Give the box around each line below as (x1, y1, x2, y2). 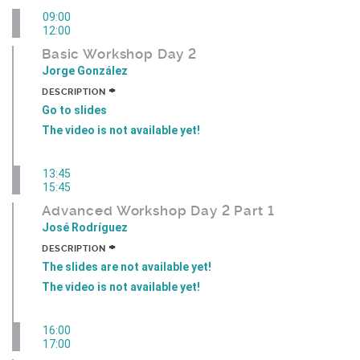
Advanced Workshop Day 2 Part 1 (42, 202, 275, 219)
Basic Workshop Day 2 (42, 45, 197, 62)
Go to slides (42, 103, 107, 117)
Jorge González (42, 63, 128, 77)
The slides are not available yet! (42, 260, 211, 273)
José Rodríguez (42, 220, 128, 234)
